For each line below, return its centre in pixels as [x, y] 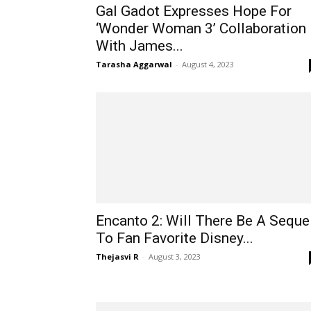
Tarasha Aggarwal [134, 64]
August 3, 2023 [175, 257]
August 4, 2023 [208, 64]
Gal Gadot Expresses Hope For [194, 11]
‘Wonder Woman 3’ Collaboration [201, 28]
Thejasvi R [117, 257]
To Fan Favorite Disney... [175, 238]
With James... [140, 46]
